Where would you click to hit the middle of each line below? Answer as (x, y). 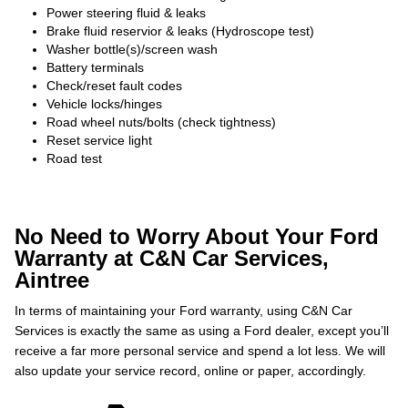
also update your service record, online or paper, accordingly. (190, 371)
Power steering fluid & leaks (126, 13)
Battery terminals (95, 67)
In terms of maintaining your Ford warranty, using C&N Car (184, 311)
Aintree (52, 280)
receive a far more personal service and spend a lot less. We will (200, 351)
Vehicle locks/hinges (104, 104)
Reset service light (99, 140)
